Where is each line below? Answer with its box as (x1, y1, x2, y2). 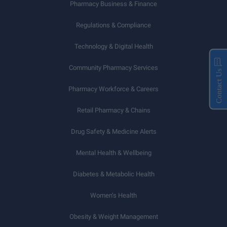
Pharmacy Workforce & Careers (68, 85, 159, 93)
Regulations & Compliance (76, 21, 151, 29)
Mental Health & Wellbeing (75, 149, 152, 157)
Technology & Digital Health (74, 43, 153, 50)
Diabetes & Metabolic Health (72, 170, 155, 178)
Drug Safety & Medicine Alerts (70, 128, 157, 135)
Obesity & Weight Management (69, 213, 158, 220)
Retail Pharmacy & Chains (77, 106, 150, 114)
